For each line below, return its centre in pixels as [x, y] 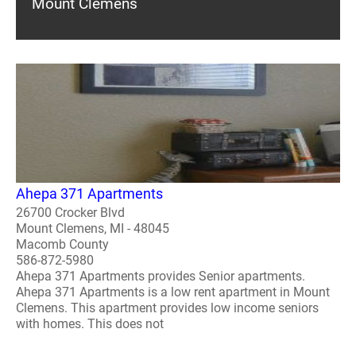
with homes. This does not [90, 323]
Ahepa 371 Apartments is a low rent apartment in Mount [173, 292]
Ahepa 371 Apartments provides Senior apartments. [161, 276]
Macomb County [62, 244]
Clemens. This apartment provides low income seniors [167, 308]
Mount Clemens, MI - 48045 [93, 228]
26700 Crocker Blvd [70, 212]
